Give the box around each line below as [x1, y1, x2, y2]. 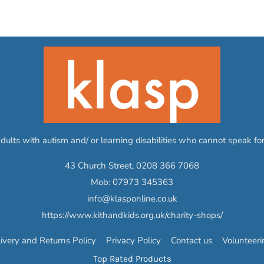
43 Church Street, [65, 159, 136, 171]
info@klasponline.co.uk [87, 192, 177, 204]
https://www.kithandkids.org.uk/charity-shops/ [41, 209, 223, 221]
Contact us [171, 234, 213, 246]
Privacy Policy [106, 234, 161, 246]
